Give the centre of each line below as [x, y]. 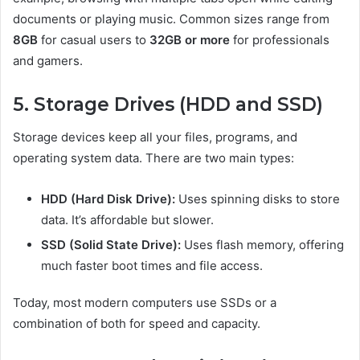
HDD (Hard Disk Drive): [108, 198]
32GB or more [190, 40]
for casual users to [94, 40]
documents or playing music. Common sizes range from [171, 19]
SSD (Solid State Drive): [111, 244]
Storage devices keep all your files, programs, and [155, 137]
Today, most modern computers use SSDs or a [145, 302]
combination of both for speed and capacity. [137, 323]
